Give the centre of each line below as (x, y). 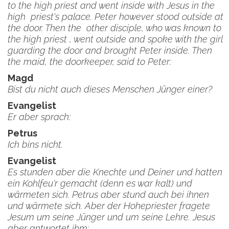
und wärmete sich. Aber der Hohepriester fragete (109, 206)
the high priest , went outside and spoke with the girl (115, 39)
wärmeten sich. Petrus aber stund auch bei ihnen (108, 194)
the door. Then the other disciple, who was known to (114, 28)
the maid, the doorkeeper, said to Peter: (89, 62)
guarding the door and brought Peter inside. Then (110, 50)
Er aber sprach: (42, 117)
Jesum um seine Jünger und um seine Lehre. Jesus (111, 217)
